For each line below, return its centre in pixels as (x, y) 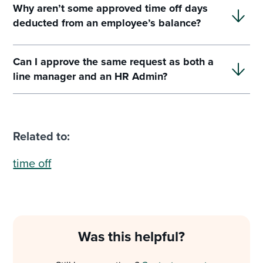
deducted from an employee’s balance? (107, 23)
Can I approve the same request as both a (114, 62)
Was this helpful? (131, 237)
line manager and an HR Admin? (90, 77)
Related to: (42, 136)
